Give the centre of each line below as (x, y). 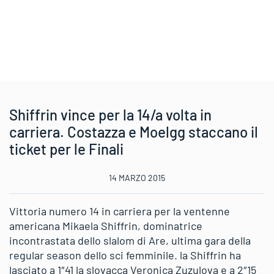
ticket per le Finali (66, 149)
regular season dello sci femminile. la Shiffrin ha (125, 255)
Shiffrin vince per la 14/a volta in (110, 115)
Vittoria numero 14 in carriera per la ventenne (120, 211)
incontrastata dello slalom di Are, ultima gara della (130, 240)
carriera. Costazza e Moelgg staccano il (134, 132)
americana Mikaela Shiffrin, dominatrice (106, 226)
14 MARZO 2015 (137, 178)
